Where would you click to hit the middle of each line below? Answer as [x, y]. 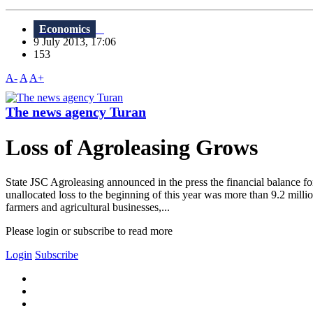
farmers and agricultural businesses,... [88, 207]
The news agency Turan [76, 112]
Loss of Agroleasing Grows [132, 148]
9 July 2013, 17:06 [79, 42]
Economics [65, 29]
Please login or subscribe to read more [89, 231]
